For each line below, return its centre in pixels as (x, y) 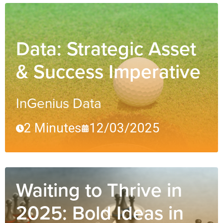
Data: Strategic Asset (106, 49)
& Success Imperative (108, 72)
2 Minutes (53, 128)
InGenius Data (59, 103)
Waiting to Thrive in (99, 190)
